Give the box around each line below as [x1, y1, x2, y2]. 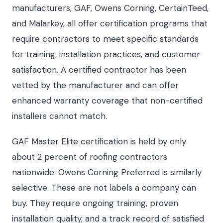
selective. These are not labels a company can [12, 182, 196, 193]
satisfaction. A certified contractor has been [12, 64, 186, 75]
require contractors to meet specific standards [12, 33, 199, 44]
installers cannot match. [12, 111, 107, 121]
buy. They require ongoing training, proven [12, 198, 178, 209]
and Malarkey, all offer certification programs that [12, 18, 208, 29]
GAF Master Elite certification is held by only [12, 136, 186, 147]
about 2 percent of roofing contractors [12, 151, 167, 162]
